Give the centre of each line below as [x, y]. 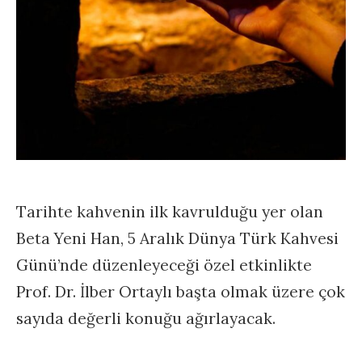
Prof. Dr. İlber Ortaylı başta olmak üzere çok [181, 292]
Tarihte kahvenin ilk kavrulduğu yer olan [170, 212]
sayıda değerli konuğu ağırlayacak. [146, 318]
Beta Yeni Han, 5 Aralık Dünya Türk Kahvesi [177, 238]
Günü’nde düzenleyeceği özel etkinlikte [164, 265]
